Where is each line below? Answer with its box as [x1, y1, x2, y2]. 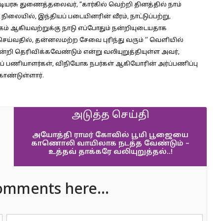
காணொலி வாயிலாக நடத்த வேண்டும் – [31, 140, 189, 148]
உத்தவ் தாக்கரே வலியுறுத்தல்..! [48, 148, 173, 156]
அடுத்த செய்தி [71, 110, 149, 121]
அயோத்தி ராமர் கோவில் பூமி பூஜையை [32, 131, 188, 140]
